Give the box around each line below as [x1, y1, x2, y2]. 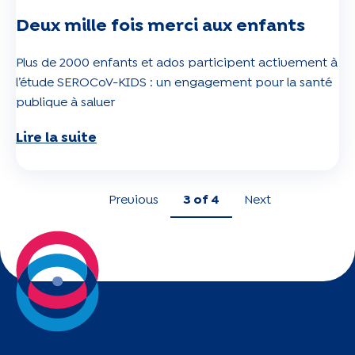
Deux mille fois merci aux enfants [16, 19, 305, 33]
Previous [109, 195, 158, 206]
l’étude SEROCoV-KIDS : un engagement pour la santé [16, 78, 332, 88]
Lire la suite [16, 132, 97, 144]
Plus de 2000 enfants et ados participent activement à [16, 58, 338, 68]
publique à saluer [16, 97, 115, 108]
